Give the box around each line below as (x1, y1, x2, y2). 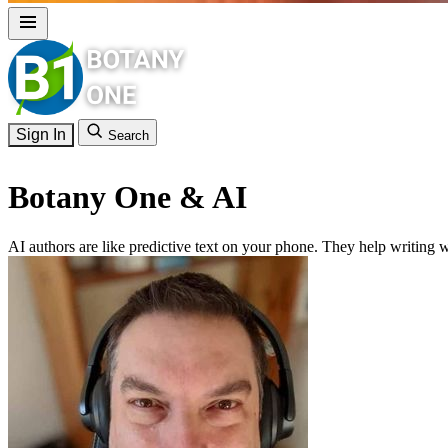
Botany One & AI (8, 179, 247, 216)
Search (108, 128, 149, 143)
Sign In (16, 126, 66, 143)
